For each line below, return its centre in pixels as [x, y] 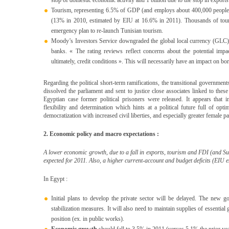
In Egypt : [55, 179]
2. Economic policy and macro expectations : [101, 134]
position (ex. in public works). [88, 219]
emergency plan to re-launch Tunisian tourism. [107, 31]
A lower [53, 152]
